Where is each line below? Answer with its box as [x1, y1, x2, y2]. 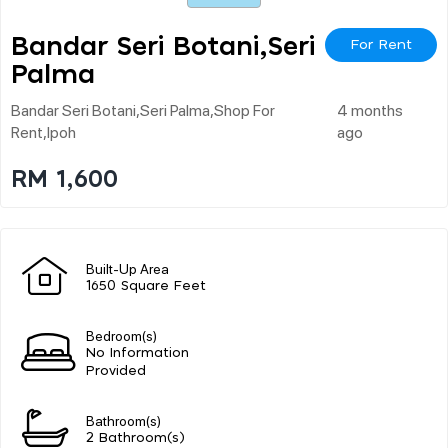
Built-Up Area [86, 258, 169, 277]
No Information [86, 346, 189, 360]
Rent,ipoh [11, 120, 76, 142]
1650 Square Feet [86, 279, 206, 293]
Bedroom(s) [86, 325, 157, 344]
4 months [336, 98, 403, 120]
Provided [86, 364, 146, 378]
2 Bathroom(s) [86, 431, 185, 445]
